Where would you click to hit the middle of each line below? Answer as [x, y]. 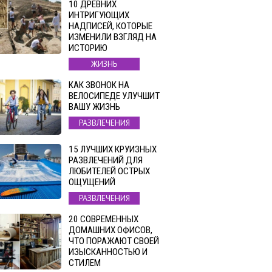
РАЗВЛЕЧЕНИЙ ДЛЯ [106, 161]
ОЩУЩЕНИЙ [92, 182]
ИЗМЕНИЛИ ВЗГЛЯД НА [113, 37]
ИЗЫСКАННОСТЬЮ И [108, 252]
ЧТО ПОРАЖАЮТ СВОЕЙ [114, 241]
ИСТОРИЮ [88, 48]
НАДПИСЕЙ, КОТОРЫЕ [110, 26]
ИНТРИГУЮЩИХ [99, 15]
